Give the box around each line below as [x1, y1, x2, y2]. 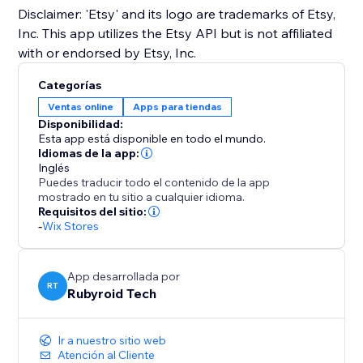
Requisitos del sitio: [38, 204, 147, 220]
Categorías [38, 78, 102, 93]
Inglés [38, 160, 70, 176]
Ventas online [48, 100, 114, 113]
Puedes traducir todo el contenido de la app [38, 175, 271, 190]
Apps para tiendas [133, 100, 223, 113]
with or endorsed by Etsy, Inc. [18, 45, 197, 62]
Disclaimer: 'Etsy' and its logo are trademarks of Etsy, [18, 6, 336, 23]
